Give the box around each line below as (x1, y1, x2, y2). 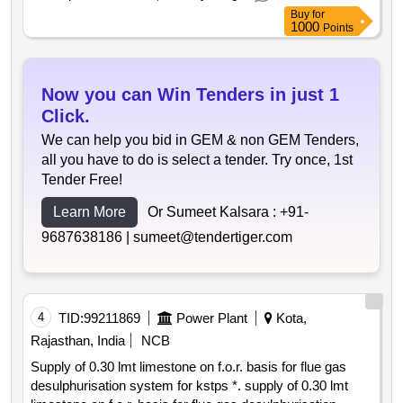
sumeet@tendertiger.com (133, 229, 292, 246)
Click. (41, 106, 90, 127)
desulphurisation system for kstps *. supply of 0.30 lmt (31, 378, 232, 394)
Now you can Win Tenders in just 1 (41, 85, 339, 105)
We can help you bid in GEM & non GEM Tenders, (41, 132, 359, 148)
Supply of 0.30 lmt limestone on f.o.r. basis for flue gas (31, 359, 346, 375)
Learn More (53, 204, 126, 220)
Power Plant (176, 310, 247, 327)
